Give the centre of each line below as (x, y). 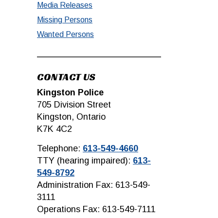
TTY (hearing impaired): (85, 161)
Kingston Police (70, 92)
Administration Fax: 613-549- (94, 185)
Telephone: (60, 148)
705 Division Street (74, 105)
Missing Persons (65, 20)
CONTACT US (66, 77)
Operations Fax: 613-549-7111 (96, 209)
